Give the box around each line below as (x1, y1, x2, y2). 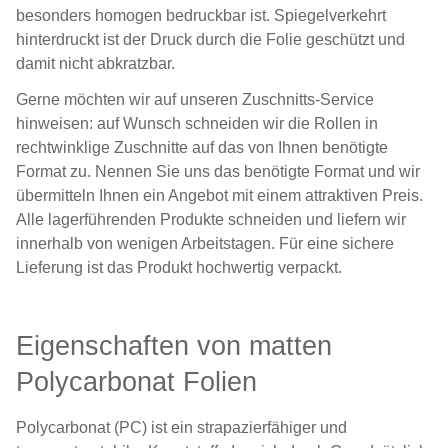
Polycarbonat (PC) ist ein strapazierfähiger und (16, 419, 347, 436)
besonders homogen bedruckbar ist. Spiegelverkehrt (16, 7, 386, 24)
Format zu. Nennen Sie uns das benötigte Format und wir (16, 163, 420, 180)
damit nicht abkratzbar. (16, 55, 175, 72)
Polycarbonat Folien (16, 366, 257, 397)
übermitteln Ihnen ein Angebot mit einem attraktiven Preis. (16, 187, 423, 204)
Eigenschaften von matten (16, 330, 332, 361)
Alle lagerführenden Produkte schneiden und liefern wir (16, 211, 406, 228)
